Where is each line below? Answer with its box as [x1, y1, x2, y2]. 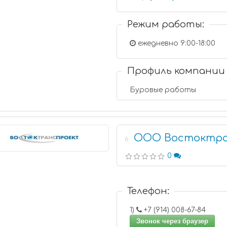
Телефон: [127, 186, 170, 196]
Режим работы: [127, 19, 205, 29]
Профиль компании [127, 66, 225, 76]
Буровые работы [130, 86, 197, 94]
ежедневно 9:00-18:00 [136, 40, 216, 47]
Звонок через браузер [136, 217, 209, 225]
